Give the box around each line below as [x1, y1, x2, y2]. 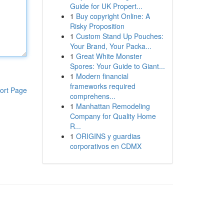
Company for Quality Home [69, 111, 156, 121]
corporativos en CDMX [69, 141, 141, 151]
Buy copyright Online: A [75, 11, 150, 21]
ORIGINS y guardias [75, 131, 140, 141]
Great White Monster [75, 51, 142, 61]
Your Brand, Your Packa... [69, 41, 151, 51]
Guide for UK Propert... [69, 1, 142, 11]
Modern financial [75, 71, 128, 81]
